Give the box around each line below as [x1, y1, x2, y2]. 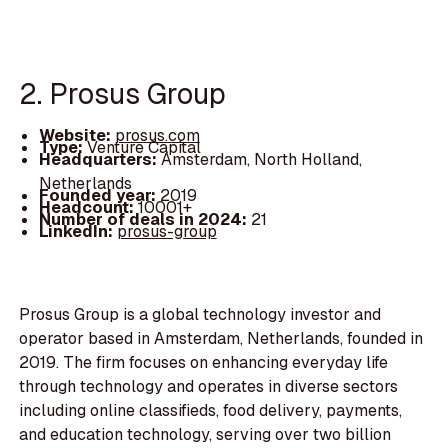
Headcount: [38, 196, 138, 218]
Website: [38, 124, 115, 146]
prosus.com [114, 124, 200, 146]
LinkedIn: [38, 220, 117, 242]
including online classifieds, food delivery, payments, [19, 399, 403, 421]
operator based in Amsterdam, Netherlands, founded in [19, 327, 424, 349]
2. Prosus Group [19, 75, 227, 113]
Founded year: [38, 184, 160, 206]
